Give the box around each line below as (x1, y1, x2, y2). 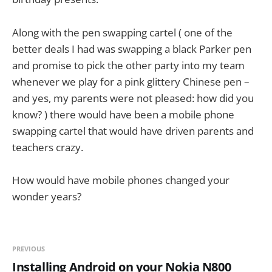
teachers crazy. (12, 140, 83, 154)
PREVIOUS (12, 243, 45, 253)
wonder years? (12, 189, 81, 203)
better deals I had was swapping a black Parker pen (12, 41, 251, 56)
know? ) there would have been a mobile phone (12, 107, 234, 121)
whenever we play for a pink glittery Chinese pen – (12, 74, 250, 89)
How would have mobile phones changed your (12, 172, 229, 187)
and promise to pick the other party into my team (12, 58, 245, 72)
